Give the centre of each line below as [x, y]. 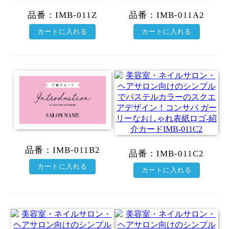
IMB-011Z [76, 15]
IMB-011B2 [76, 150]
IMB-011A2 [180, 15]
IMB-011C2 [180, 153]
